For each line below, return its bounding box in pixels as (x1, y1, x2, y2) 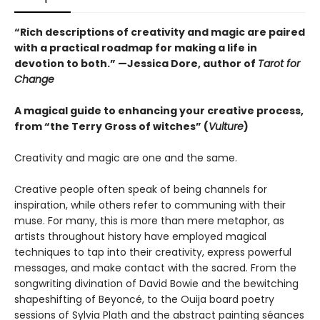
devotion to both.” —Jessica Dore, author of (14, 56, 258, 71)
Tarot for (258, 56, 300, 71)
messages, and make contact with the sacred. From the (14, 261, 296, 276)
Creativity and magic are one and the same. (14, 151, 237, 166)
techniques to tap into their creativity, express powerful (14, 245, 291, 260)
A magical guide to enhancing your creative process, (14, 104, 304, 119)
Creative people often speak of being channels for (14, 182, 267, 197)
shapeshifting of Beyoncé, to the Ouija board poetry (14, 292, 274, 307)
